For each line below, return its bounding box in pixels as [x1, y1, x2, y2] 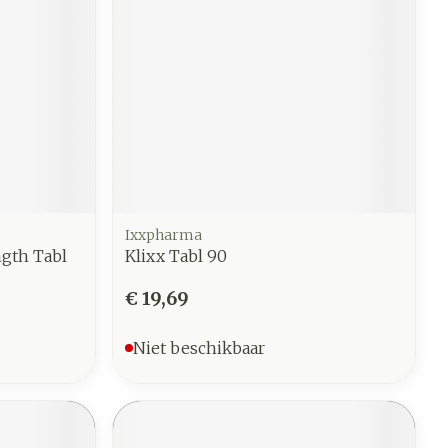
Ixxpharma [125, 226, 203, 245]
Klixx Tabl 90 [125, 246, 228, 267]
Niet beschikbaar [133, 338, 266, 359]
